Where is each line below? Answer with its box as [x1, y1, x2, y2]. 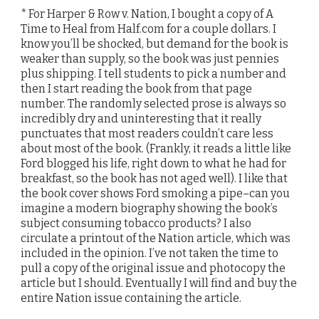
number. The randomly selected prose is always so [21, 96, 286, 110]
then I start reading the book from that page [21, 81, 252, 95]
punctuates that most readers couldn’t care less [21, 126, 273, 140]
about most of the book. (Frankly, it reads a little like [21, 141, 291, 155]
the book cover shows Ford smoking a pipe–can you [21, 186, 290, 200]
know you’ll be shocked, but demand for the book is [21, 36, 288, 51]
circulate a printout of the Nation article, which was [21, 231, 291, 245]
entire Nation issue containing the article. [21, 291, 241, 305]
